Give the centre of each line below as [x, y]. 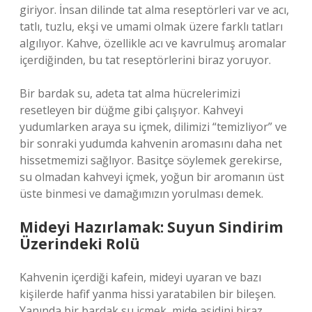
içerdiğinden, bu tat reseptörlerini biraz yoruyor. [145, 60]
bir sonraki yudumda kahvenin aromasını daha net [151, 143]
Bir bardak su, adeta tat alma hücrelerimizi [130, 93]
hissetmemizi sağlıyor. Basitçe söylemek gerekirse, [151, 160]
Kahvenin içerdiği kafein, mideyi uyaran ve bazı [140, 277]
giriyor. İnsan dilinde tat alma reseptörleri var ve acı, [154, 10]
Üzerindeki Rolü [80, 244]
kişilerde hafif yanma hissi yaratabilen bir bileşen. [148, 294]
